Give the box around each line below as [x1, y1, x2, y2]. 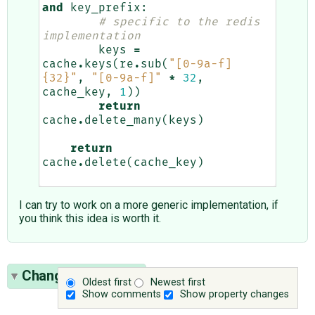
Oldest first [82, 276, 132, 288]
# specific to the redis [98, 16, 260, 28]
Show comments [82, 288, 162, 300]
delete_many [84, 115, 162, 127]
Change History [22, 267, 122, 285]
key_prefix [70, 2, 141, 14]
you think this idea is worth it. [19, 212, 161, 226]
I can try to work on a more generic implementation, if [19, 198, 278, 212]
